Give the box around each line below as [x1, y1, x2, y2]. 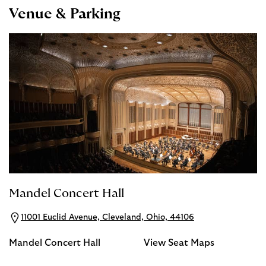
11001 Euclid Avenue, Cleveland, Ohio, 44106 [21, 213, 194, 222]
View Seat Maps [143, 238, 214, 248]
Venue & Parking [9, 7, 121, 22]
